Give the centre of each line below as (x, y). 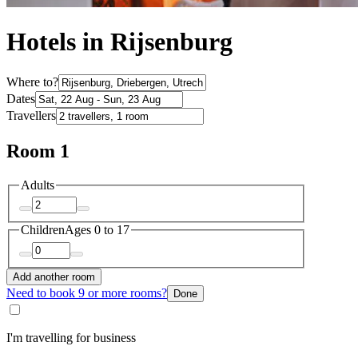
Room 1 (38, 151)
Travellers (31, 115)
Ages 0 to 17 (97, 230)
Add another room (54, 276)
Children (43, 230)
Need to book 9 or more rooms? (87, 292)
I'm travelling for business (71, 337)
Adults (38, 185)
